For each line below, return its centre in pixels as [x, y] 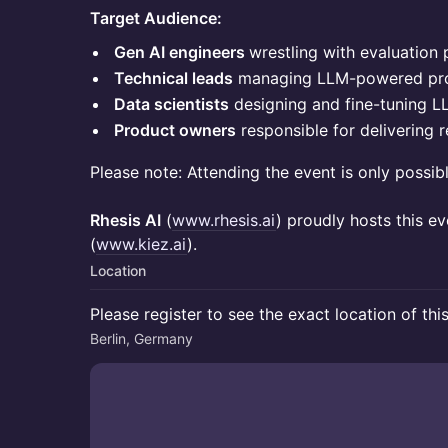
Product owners [175, 130]
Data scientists [171, 104]
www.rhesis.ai [224, 220]
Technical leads [173, 78]
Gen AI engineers [181, 52]
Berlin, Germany [141, 338]
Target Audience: [156, 18]
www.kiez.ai [141, 244]
